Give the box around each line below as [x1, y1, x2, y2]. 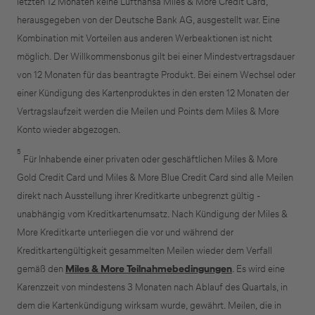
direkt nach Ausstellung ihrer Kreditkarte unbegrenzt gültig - [17, 188, 260, 202]
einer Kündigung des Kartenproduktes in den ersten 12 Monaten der [17, 86, 289, 100]
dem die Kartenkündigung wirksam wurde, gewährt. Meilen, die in [17, 298, 281, 312]
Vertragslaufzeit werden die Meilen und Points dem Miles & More [17, 104, 279, 118]
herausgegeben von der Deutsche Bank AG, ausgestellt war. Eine [17, 13, 280, 27]
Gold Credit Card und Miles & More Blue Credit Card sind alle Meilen [17, 170, 293, 184]
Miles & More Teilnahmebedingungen [65, 262, 232, 276]
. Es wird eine [232, 262, 285, 276]
